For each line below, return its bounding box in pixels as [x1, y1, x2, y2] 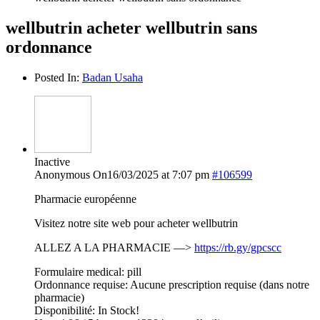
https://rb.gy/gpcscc [194, 241, 281, 254]
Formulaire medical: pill [34, 265, 141, 278]
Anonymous [34, 168, 90, 181]
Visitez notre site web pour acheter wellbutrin [34, 216, 238, 229]
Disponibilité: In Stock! [34, 304, 139, 316]
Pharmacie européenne [34, 192, 136, 205]
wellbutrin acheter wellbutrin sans [6, 18, 257, 37]
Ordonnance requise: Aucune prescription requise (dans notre [34, 278, 309, 291]
